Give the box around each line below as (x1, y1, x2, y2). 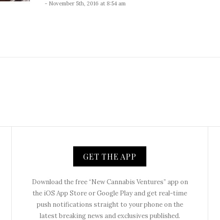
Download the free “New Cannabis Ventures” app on (31, 177, 188, 186)
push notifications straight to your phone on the (36, 200, 183, 209)
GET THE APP (83, 151, 137, 162)
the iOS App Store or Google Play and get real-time (32, 189, 187, 197)
